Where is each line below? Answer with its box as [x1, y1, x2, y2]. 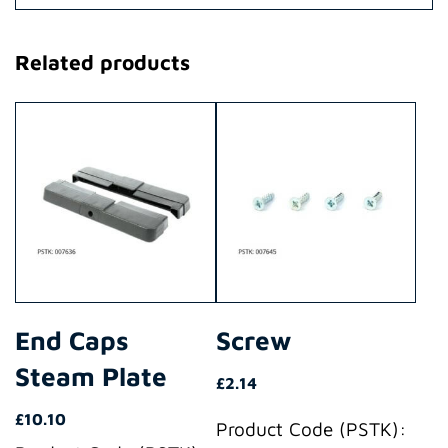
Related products [15, 50, 190, 75]
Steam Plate [15, 361, 167, 392]
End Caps [15, 325, 129, 356]
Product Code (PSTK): [215, 418, 406, 441]
